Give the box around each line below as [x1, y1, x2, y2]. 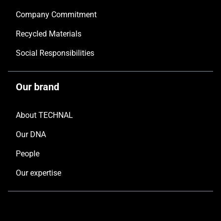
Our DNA [16, 130, 46, 139]
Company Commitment [16, 10, 97, 19]
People [16, 149, 39, 158]
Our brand [16, 81, 59, 93]
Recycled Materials [16, 29, 81, 38]
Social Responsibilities [16, 48, 94, 58]
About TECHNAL [16, 110, 73, 120]
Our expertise [16, 168, 61, 178]
